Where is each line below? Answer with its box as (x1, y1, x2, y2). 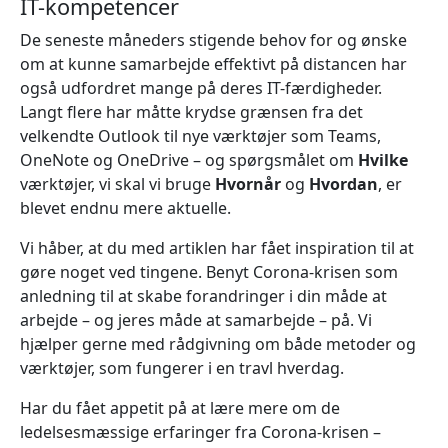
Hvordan (309, 172, 378, 195)
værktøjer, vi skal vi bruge (20, 172, 215, 195)
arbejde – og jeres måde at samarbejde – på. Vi (20, 308, 372, 331)
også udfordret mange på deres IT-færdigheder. (20, 76, 382, 99)
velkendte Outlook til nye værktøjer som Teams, (20, 124, 381, 147)
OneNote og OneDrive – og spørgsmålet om (20, 148, 358, 171)
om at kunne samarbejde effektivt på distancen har (20, 52, 407, 75)
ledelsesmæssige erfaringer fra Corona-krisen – (20, 420, 381, 443)
